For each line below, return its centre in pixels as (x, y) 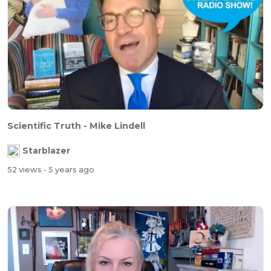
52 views (25, 170)
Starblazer (46, 151)
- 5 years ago (69, 170)
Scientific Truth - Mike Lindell (76, 126)
